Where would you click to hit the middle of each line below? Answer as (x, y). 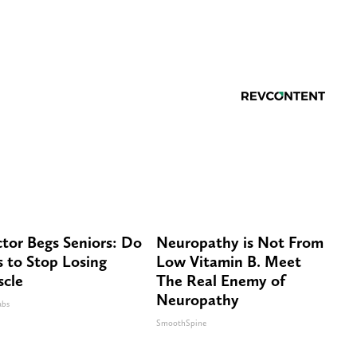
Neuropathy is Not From (240, 242)
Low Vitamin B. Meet (229, 261)
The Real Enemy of (221, 280)
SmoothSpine (181, 323)
